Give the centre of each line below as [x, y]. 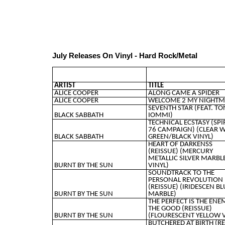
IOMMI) [160, 115]
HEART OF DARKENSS [180, 144]
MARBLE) [162, 194]
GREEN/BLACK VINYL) [181, 137]
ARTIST [65, 85]
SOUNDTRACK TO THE [181, 173]
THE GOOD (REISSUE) [180, 208]
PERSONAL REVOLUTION [185, 180]
